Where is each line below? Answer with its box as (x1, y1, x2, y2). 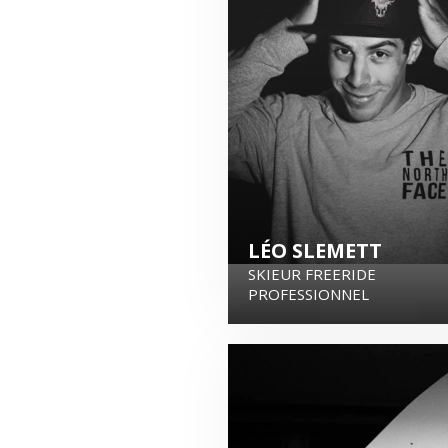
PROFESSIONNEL (248, 284, 369, 304)
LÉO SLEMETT (248, 237, 382, 264)
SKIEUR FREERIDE (248, 264, 376, 284)
